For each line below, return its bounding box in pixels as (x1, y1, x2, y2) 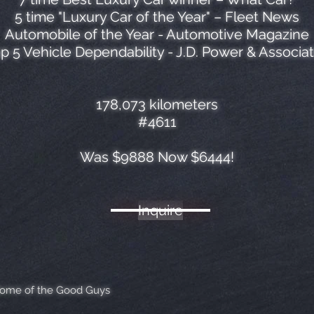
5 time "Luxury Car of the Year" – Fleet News (15, 8, 299, 25)
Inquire (138, 202, 183, 219)
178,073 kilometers (96, 96, 218, 113)
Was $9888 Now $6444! (80, 149, 234, 165)
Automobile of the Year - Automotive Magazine (5, 26, 309, 43)
